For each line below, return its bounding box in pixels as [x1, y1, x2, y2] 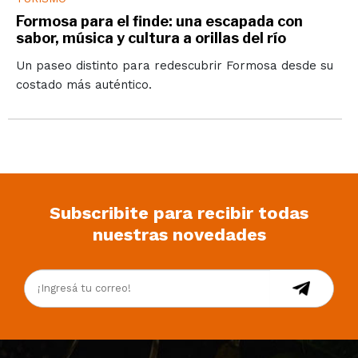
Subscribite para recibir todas [50, 202, 308, 223]
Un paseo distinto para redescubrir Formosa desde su [15, 58, 333, 73]
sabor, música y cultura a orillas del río [15, 29, 286, 46]
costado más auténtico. [15, 77, 152, 92]
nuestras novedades [92, 224, 266, 245]
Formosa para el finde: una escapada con [15, 12, 303, 30]
